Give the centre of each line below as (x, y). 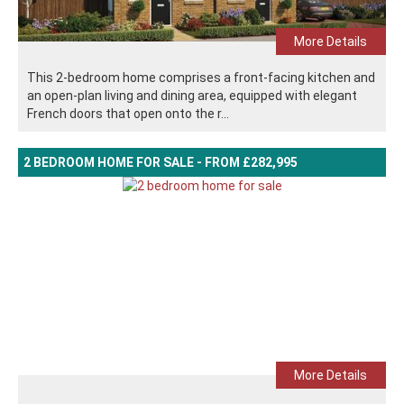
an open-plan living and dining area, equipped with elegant (192, 95)
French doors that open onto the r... (128, 113)
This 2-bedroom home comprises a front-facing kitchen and (201, 77)
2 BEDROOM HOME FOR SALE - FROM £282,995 (161, 162)
